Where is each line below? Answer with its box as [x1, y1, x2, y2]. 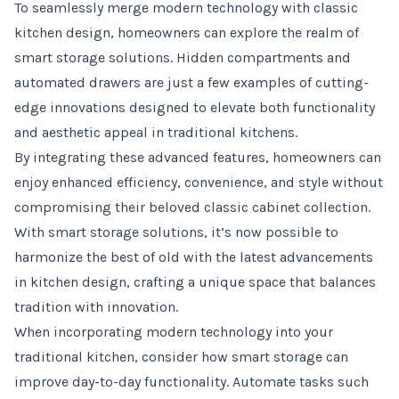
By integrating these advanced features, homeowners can [14, 149, 381, 166]
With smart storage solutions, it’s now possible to [14, 224, 338, 240]
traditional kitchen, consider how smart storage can [14, 348, 348, 365]
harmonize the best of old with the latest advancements [14, 248, 373, 265]
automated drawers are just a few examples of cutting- [14, 74, 369, 91]
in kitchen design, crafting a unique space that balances [14, 273, 376, 290]
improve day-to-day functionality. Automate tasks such [14, 373, 369, 390]
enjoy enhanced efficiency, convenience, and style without [14, 174, 383, 191]
